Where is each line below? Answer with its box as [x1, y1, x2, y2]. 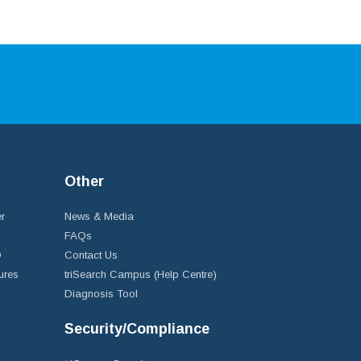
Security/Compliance [64, 321, 210, 337]
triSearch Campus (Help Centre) [64, 268, 217, 280]
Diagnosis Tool [64, 288, 138, 300]
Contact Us [64, 249, 118, 261]
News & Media [64, 210, 134, 222]
